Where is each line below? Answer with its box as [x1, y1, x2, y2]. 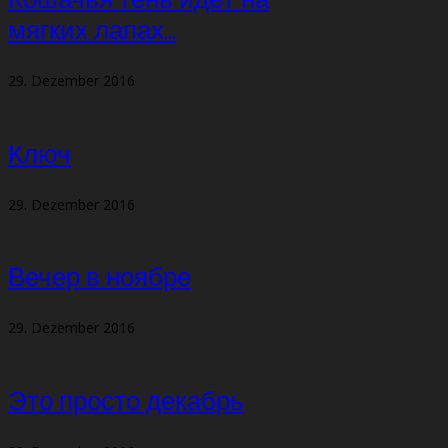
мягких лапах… [8, 10, 176, 54]
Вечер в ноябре [8, 257, 191, 301]
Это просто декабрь [8, 380, 244, 424]
